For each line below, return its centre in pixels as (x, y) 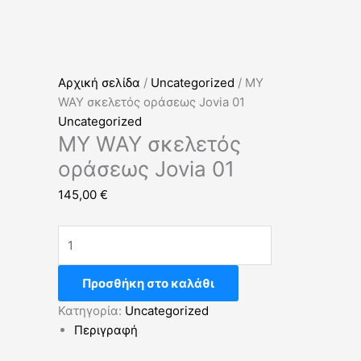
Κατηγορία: (91, 310)
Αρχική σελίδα (99, 83)
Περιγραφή (106, 330)
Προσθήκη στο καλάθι (148, 283)
